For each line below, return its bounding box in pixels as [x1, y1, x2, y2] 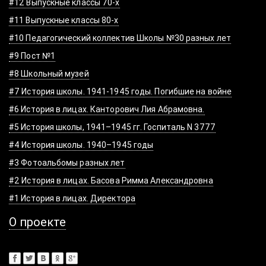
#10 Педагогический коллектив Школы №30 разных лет [9, 33, 231, 44]
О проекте [9, 214, 66, 230]
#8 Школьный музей [9, 68, 89, 80]
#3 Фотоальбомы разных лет [9, 157, 125, 169]
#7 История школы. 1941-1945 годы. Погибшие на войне [9, 86, 232, 97]
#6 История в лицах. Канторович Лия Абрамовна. [9, 104, 205, 115]
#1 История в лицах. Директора [9, 193, 135, 204]
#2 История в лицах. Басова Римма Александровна [9, 175, 213, 186]
